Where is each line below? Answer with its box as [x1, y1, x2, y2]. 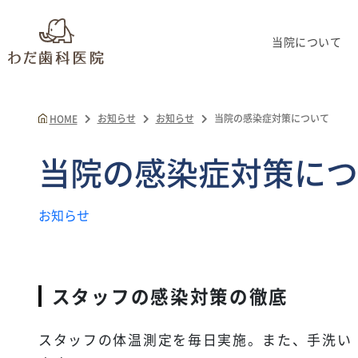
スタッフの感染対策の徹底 [51, 283, 289, 309]
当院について [272, 34, 342, 50]
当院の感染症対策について [213, 111, 329, 125]
